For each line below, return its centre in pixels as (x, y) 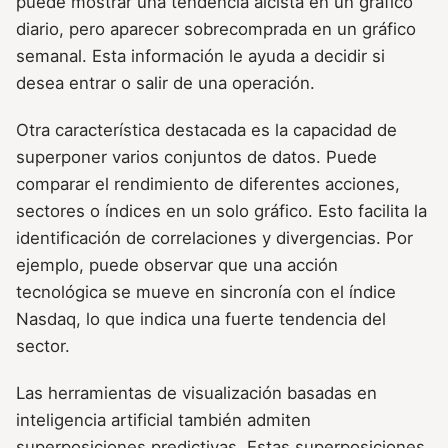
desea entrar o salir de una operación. (165, 82)
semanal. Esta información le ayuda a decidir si (200, 55)
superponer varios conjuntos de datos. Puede (196, 156)
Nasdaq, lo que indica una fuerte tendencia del (201, 318)
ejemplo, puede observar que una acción (177, 264)
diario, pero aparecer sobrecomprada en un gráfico (216, 28)
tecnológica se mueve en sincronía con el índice (206, 291)
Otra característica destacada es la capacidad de (206, 129)
